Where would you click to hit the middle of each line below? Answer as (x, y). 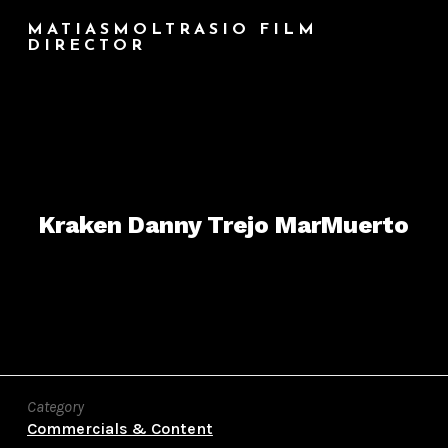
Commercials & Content (119, 428)
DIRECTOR (86, 45)
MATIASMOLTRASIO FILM (172, 29)
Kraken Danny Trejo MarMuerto (224, 225)
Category (55, 406)
